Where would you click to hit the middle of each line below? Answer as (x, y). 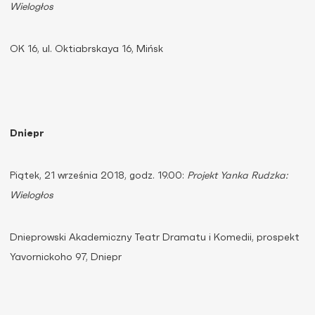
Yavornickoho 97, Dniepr (66, 257)
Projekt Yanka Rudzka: (237, 176)
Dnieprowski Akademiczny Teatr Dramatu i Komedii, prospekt (155, 238)
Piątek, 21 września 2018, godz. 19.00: (98, 176)
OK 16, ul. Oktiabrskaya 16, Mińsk (86, 49)
